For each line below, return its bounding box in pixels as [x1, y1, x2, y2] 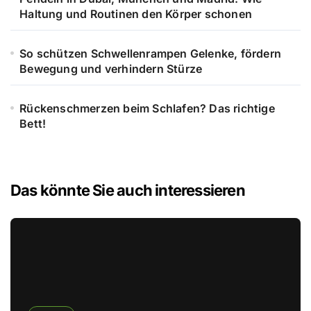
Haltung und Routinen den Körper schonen [19, 7, 253, 22]
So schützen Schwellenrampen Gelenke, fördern [19, 47, 282, 61]
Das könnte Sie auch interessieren [10, 181, 245, 200]
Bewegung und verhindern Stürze [19, 62, 203, 76]
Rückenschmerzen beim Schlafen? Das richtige [19, 101, 275, 116]
